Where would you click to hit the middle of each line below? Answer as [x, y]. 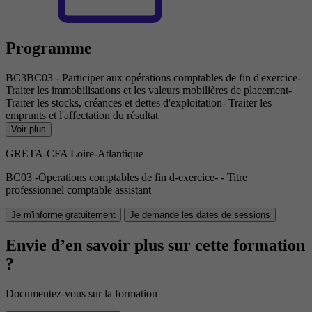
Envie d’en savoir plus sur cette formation [155, 245]
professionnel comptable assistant [78, 190]
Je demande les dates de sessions [200, 215]
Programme [49, 48]
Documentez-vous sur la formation [81, 294]
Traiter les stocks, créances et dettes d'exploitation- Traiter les [139, 103]
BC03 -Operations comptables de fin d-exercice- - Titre [126, 178]
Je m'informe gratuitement [63, 215]
